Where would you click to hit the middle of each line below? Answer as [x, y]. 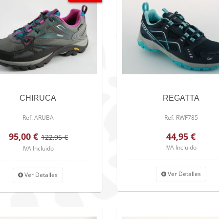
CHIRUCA [38, 98]
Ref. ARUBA [38, 117]
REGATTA [181, 98]
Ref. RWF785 [181, 117]
